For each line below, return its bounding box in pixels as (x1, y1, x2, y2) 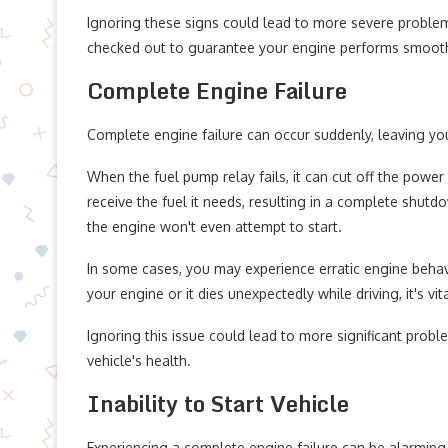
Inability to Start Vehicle (87, 386, 349, 421)
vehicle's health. (87, 352, 191, 369)
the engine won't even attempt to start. (87, 218, 342, 235)
